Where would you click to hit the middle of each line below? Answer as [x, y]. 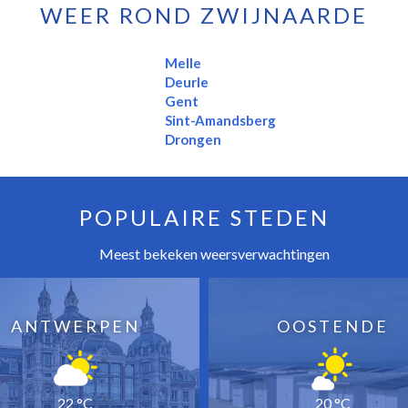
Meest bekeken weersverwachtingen [213, 253]
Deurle [186, 82]
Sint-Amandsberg [220, 120]
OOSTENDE [332, 326]
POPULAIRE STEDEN [204, 217]
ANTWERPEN [75, 326]
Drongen [193, 139]
